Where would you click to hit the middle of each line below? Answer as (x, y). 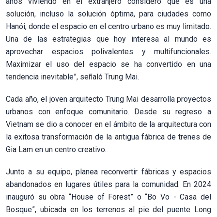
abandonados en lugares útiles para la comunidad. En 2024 (108, 184)
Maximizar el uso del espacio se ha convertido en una (108, 64)
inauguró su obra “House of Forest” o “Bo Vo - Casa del (108, 197)
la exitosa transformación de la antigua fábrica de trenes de (108, 137)
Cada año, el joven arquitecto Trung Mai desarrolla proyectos (108, 99)
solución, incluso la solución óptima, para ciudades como (108, 14)
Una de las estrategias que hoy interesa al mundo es (108, 39)
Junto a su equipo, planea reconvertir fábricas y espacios (108, 171)
